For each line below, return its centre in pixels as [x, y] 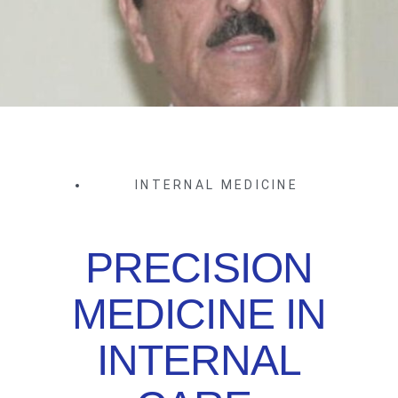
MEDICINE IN [199, 314]
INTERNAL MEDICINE [217, 185]
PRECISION [199, 268]
